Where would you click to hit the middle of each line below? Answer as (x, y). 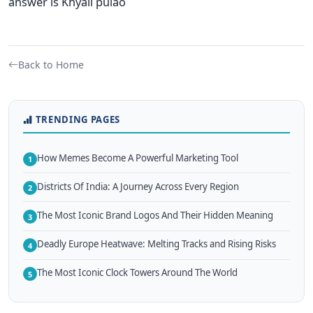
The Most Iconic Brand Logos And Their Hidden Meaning (155, 216)
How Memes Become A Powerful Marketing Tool (138, 158)
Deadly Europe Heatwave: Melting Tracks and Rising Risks (156, 244)
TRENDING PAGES (78, 120)
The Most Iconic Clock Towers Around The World (137, 273)
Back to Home (51, 65)
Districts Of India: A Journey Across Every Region (138, 186)
